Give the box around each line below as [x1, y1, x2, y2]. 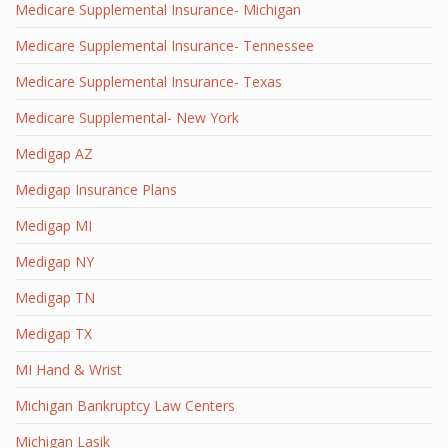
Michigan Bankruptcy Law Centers [15, 396, 235, 415]
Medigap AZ [15, 144, 93, 163]
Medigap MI [15, 216, 92, 235]
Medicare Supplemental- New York [15, 108, 239, 127]
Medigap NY [15, 252, 94, 271]
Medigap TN [15, 288, 95, 307]
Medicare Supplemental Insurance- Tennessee [15, 36, 314, 55]
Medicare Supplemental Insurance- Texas [15, 72, 282, 91]
